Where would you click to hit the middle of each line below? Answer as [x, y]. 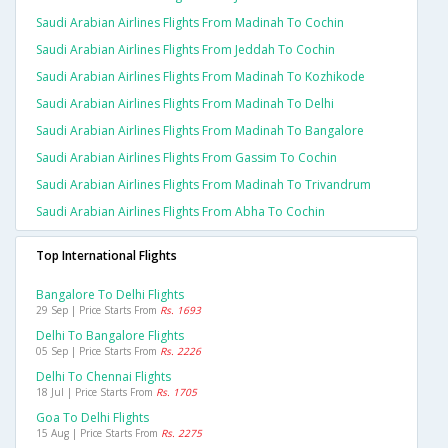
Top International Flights [106, 256]
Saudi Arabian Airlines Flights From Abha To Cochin [180, 212]
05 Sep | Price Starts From [98, 351]
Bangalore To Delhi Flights [110, 295]
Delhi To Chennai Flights [103, 377]
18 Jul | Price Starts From [96, 392]
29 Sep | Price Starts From [98, 310]
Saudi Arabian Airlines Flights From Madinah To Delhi [185, 104]
